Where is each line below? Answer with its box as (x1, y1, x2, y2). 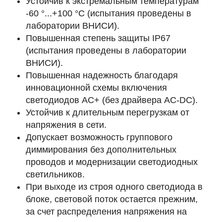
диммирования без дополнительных (26, 145, 176, 155)
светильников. (26, 169, 85, 179)
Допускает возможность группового (26, 132, 172, 142)
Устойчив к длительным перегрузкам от (26, 108, 189, 117)
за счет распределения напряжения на (26, 207, 187, 217)
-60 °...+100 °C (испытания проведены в (26, 8, 191, 18)
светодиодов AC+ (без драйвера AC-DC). (26, 95, 198, 105)
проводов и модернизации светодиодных (26, 157, 198, 167)
